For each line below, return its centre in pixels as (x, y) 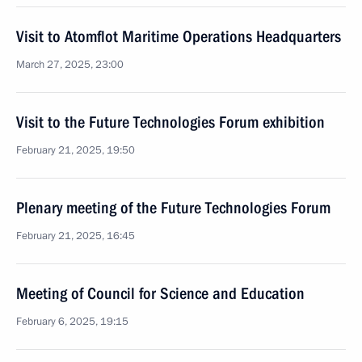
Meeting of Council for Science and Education (160, 293)
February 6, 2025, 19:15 (72, 322)
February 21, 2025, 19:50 (76, 150)
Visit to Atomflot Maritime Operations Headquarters (179, 36)
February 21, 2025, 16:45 (76, 236)
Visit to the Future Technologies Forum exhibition (170, 122)
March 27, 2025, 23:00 (70, 65)
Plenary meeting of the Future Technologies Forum (173, 208)
